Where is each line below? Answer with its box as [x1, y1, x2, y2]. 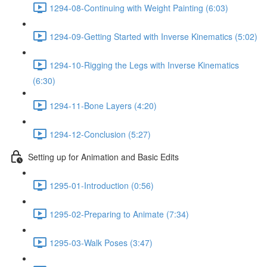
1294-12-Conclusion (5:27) [49, 128, 151, 140]
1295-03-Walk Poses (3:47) [49, 236, 153, 249]
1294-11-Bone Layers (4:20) [49, 99, 157, 111]
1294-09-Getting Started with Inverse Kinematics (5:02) [49, 30, 257, 42]
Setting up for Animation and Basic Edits [28, 150, 179, 163]
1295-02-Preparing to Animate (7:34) [49, 207, 189, 220]
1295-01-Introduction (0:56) [49, 179, 154, 191]
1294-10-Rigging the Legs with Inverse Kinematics [49, 58, 239, 71]
